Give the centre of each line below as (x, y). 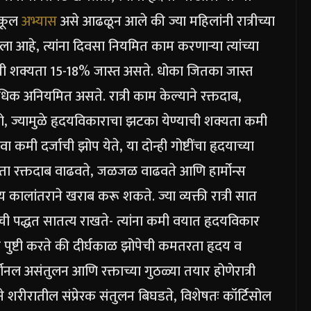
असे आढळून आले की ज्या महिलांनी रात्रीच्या (166, 22)
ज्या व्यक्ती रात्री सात (208, 197)
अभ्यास (39, 22)
